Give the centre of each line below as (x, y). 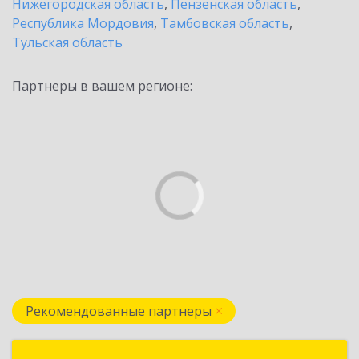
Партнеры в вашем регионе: (102, 86)
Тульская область (67, 42)
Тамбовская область (225, 23)
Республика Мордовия (83, 23)
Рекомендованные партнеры (119, 311)
